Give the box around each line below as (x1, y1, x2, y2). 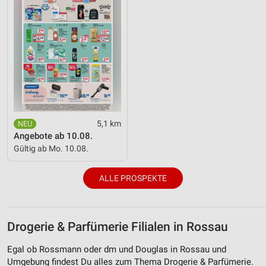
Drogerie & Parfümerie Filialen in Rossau (7, 220, 228, 235)
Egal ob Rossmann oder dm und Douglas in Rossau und (7, 243, 226, 255)
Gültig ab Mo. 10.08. (14, 143, 88, 153)
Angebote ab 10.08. (14, 130, 93, 141)
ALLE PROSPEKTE (99, 173, 167, 183)
